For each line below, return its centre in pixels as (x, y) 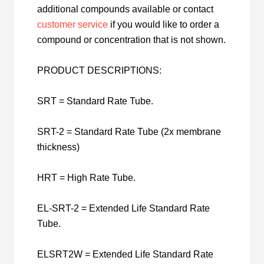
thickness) (59, 147)
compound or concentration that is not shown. (132, 40)
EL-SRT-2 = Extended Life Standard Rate (124, 209)
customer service (73, 25)
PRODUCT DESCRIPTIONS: (100, 71)
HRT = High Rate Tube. (87, 178)
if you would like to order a (164, 25)
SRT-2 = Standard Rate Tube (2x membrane (129, 132)
